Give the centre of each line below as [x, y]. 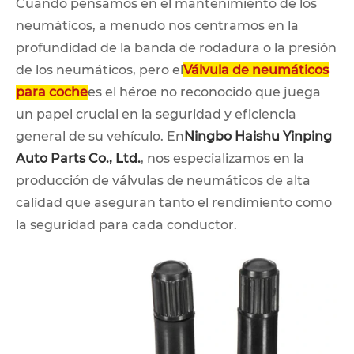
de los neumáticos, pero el [100, 70]
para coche [52, 92]
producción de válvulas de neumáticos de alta [163, 180]
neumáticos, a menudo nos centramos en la [157, 25]
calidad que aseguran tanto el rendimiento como [174, 202]
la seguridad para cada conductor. [126, 224]
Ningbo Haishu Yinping [258, 136]
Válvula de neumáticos [256, 70]
